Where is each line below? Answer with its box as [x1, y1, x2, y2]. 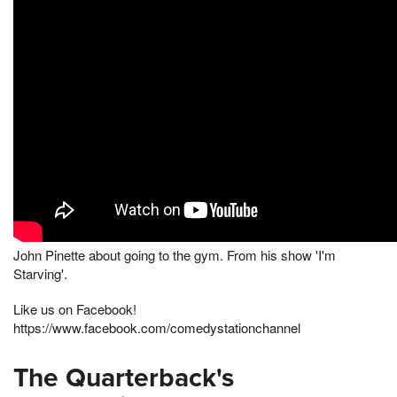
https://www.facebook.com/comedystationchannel [13, 317, 300, 337]
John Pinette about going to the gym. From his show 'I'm [13, 245, 336, 264]
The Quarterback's [13, 361, 234, 394]
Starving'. [13, 264, 67, 283]
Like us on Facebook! [13, 299, 136, 318]
